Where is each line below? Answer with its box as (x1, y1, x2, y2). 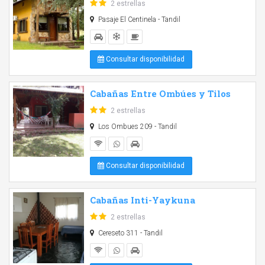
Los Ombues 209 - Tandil (96, 122, 177, 131)
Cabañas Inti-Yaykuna (90, 194, 195, 206)
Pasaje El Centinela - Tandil (96, 15, 180, 24)
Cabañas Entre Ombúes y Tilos (90, 88, 231, 99)
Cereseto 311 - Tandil (96, 229, 163, 237)
